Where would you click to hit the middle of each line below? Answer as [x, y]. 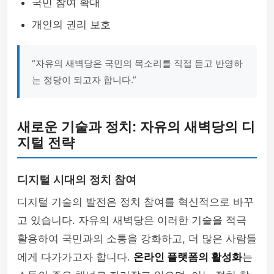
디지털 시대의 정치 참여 [77, 180]
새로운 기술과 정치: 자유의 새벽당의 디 [136, 127]
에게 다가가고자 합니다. [75, 257]
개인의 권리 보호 [71, 24]
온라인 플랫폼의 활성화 [188, 257]
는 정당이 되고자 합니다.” [84, 80]
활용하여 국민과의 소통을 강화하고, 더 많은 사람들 [137, 239]
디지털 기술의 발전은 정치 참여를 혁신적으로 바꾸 [135, 202]
